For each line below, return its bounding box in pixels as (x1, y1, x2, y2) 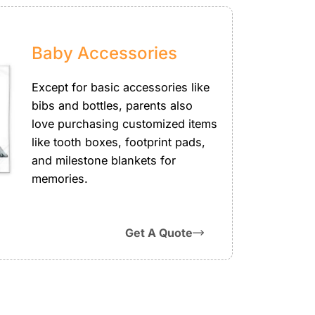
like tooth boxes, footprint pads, (32, 134, 206, 149)
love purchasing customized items (32, 116, 218, 131)
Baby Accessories (32, 42, 178, 63)
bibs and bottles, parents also (32, 98, 193, 112)
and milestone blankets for (32, 153, 176, 167)
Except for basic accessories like (32, 79, 210, 94)
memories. (32, 171, 89, 186)
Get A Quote (124, 225, 193, 240)
